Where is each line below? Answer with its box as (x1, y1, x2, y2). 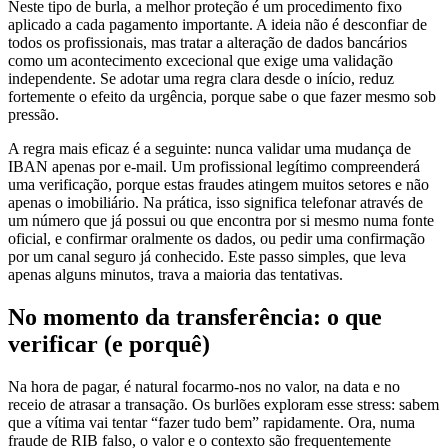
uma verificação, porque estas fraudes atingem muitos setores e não (8, 158, 429, 176)
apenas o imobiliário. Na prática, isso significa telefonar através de (8, 176, 423, 194)
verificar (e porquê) (8, 312, 210, 339)
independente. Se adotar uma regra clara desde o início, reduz (8, 52, 394, 70)
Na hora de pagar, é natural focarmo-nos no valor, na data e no (8, 359, 400, 377)
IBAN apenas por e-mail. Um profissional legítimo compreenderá (8, 140, 420, 158)
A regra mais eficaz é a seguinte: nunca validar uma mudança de (8, 122, 411, 140)
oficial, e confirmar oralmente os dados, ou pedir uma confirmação (8, 212, 425, 230)
